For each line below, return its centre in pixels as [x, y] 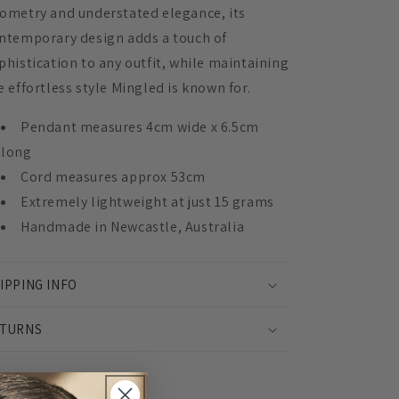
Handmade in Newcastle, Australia [133, 227]
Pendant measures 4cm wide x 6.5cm [140, 127]
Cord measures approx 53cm [113, 177]
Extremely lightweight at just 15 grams [147, 202]
